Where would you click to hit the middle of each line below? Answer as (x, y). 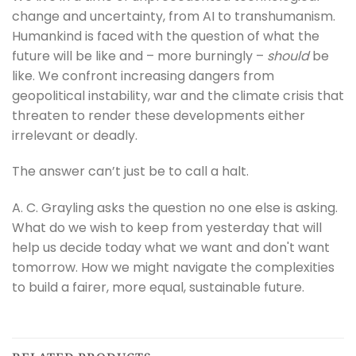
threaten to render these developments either (159, 115)
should (288, 56)
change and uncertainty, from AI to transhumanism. (174, 16)
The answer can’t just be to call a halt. (130, 172)
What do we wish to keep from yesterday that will (167, 228)
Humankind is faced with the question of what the (166, 36)
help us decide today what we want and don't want (171, 248)
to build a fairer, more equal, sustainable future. (158, 288)
